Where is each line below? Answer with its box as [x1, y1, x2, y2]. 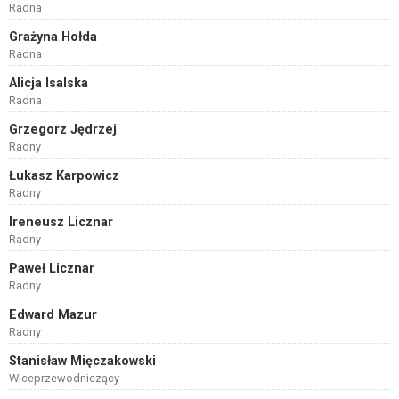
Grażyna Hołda [9, 29, 97, 45]
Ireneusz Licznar [9, 215, 113, 230]
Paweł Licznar [9, 261, 94, 276]
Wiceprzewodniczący [9, 371, 119, 385]
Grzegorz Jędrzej [9, 122, 117, 137]
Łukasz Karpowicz [9, 168, 119, 183]
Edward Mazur [9, 307, 97, 322]
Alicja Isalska [9, 76, 88, 91]
